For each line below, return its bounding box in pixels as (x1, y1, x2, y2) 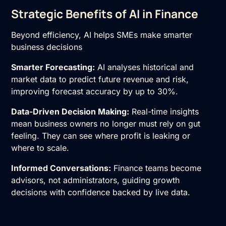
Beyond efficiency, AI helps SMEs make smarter (11, 29, 193, 40)
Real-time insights (129, 106, 199, 117)
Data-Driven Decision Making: (11, 106, 130, 117)
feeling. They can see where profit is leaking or (11, 130, 191, 141)
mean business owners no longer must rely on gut (11, 118, 201, 129)
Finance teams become (111, 162, 202, 173)
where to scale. (11, 142, 70, 153)
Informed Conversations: (11, 162, 111, 173)
